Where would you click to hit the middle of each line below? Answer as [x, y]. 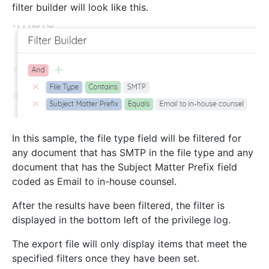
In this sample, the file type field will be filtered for [127, 138]
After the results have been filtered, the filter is [118, 205]
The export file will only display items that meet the [129, 243]
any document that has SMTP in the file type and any [133, 152]
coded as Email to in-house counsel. [94, 181]
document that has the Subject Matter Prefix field [125, 167]
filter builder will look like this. [80, 8]
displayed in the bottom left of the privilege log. [121, 219]
